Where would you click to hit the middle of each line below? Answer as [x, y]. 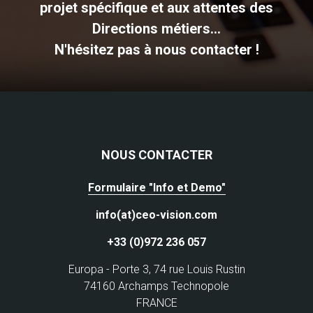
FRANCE [156, 303]
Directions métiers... [156, 28]
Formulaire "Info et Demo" [156, 187]
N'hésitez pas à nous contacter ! [156, 49]
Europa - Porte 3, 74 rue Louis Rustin [156, 269]
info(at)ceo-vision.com [156, 214]
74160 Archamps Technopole [156, 286]
